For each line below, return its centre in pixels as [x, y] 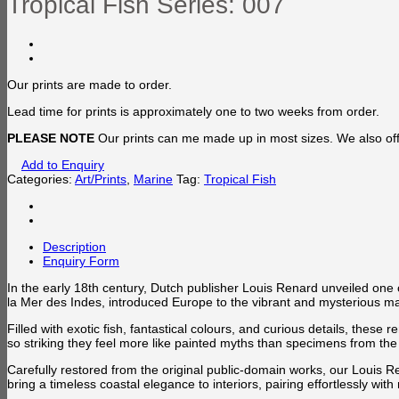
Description [74, 246]
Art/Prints [101, 179]
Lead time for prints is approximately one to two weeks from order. [193, 111]
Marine [153, 179]
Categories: [41, 179]
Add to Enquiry [63, 164]
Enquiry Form [81, 261]
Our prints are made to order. [90, 84]
